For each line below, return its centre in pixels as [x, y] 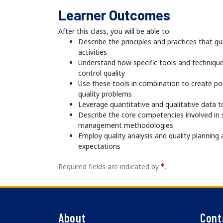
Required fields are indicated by [110, 167]
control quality [102, 73]
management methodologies [126, 125]
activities [93, 52]
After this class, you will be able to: [114, 31]
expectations [99, 146]
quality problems [105, 94]
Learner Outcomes [114, 15]
